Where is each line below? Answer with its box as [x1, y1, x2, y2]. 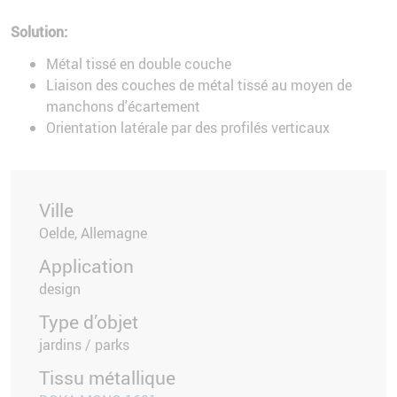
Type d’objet [39, 309, 138, 335]
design [39, 279, 81, 300]
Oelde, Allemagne [39, 223, 147, 244]
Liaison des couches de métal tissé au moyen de [46, 75, 352, 96]
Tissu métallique [39, 365, 175, 391]
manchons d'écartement [46, 97, 200, 117]
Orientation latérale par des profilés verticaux [46, 118, 330, 138]
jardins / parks [39, 335, 129, 355]
